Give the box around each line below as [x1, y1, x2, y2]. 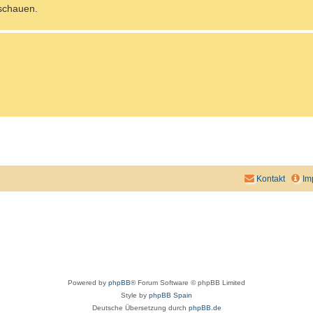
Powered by [68, 279, 108, 287]
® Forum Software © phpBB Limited [131, 279, 245, 287]
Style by [121, 291, 149, 300]
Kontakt [256, 174, 285, 184]
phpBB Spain [149, 291, 192, 300]
